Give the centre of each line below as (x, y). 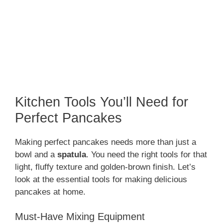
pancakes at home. (50, 192)
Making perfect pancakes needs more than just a (106, 142)
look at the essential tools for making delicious (101, 179)
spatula (72, 154)
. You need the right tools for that (147, 154)
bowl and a (36, 154)
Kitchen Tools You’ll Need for (102, 102)
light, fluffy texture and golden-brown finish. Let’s (105, 167)
